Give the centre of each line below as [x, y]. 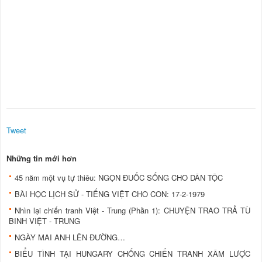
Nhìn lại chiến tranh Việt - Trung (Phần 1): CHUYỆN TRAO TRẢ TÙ [132, 211]
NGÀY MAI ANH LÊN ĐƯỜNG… [70, 237]
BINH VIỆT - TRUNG [44, 221]
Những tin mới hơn [42, 158]
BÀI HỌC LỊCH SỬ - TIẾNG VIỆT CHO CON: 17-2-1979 [110, 194]
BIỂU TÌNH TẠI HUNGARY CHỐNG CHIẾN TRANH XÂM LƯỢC [132, 254]
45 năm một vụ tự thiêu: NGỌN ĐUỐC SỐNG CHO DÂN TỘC [119, 178]
